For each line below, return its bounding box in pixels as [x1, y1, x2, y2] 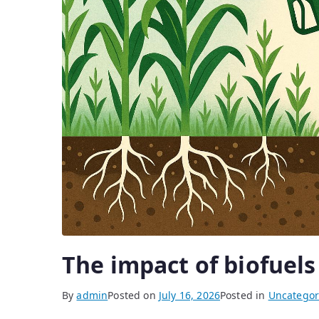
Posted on [108, 288, 159, 303]
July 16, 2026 [158, 288, 220, 303]
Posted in [220, 288, 268, 303]
